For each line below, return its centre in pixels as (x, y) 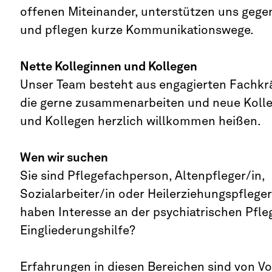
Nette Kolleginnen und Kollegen (108, 66)
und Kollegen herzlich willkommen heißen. (140, 121)
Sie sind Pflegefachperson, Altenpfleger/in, (142, 175)
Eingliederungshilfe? (77, 230)
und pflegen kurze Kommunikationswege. (137, 30)
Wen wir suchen (64, 157)
